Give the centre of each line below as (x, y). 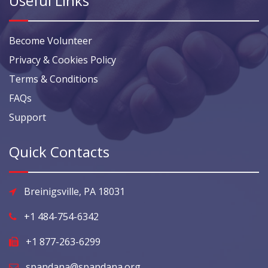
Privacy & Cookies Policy (63, 60)
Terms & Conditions (54, 79)
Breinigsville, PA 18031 (74, 192)
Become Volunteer (51, 41)
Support (28, 118)
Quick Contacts (59, 152)
